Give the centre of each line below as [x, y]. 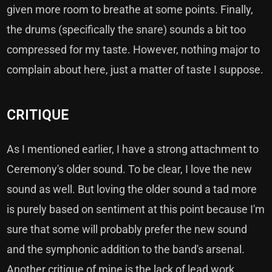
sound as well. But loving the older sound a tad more [132, 189]
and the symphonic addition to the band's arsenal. [126, 249]
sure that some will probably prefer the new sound [127, 229]
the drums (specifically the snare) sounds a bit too [127, 29]
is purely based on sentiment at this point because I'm [136, 209]
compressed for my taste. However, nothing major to [134, 49]
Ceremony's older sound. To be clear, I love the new [130, 169]
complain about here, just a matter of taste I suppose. [135, 70]
